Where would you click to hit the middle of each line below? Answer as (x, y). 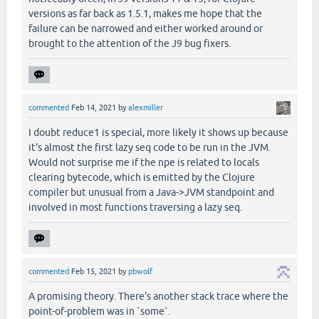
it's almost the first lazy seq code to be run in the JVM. (150, 148)
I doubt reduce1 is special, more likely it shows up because (158, 133)
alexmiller (146, 108)
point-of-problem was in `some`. (99, 312)
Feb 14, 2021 (94, 108)
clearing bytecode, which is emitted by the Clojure (142, 178)
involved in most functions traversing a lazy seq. (135, 208)
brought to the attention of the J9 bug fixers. (130, 44)
